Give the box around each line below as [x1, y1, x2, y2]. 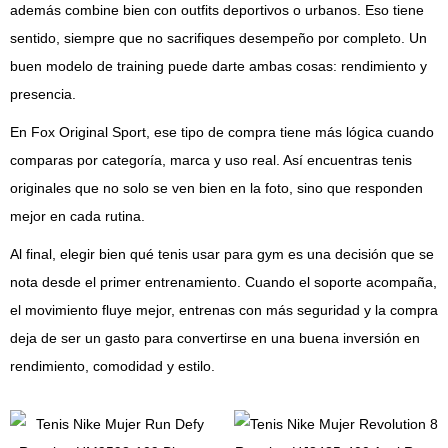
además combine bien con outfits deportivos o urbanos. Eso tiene [10, 2, 424, 19]
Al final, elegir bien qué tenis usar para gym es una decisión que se [10, 246, 434, 263]
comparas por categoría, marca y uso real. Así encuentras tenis [10, 152, 412, 169]
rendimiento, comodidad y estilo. [10, 358, 215, 375]
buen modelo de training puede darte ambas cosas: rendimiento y [10, 58, 427, 75]
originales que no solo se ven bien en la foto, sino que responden [10, 180, 423, 197]
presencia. [10, 86, 76, 103]
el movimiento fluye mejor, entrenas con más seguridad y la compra [10, 302, 438, 319]
